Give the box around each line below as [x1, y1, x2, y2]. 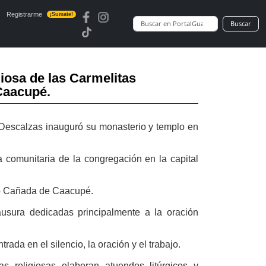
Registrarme [6, 11, 42, 18]
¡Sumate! [49, 11, 73, 17]
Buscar [230, 19, 251, 28]
